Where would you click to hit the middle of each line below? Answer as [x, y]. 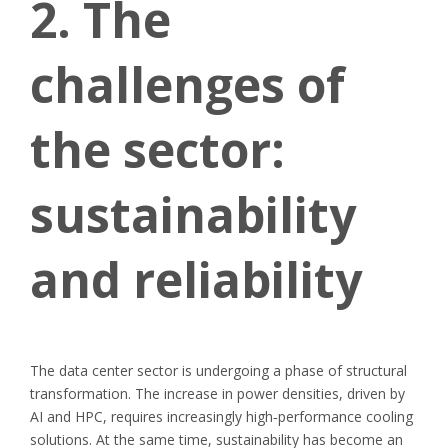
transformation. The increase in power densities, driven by [217, 393]
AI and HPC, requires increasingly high [151, 416]
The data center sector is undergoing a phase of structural [218, 370]
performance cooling [345, 416]
